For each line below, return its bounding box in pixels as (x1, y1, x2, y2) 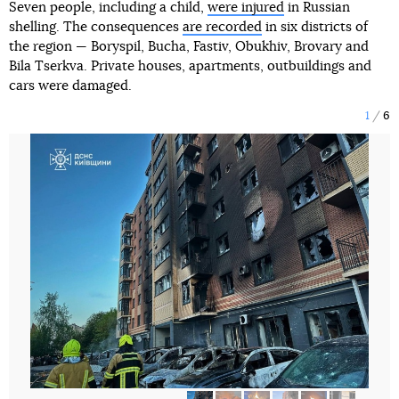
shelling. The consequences (9, 20, 183, 35)
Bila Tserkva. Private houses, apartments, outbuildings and (9, 60, 371, 74)
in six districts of (262, 20, 368, 35)
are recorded (183, 20, 262, 35)
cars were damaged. (9, 79, 132, 94)
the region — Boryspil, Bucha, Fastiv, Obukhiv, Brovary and (9, 40, 369, 54)
